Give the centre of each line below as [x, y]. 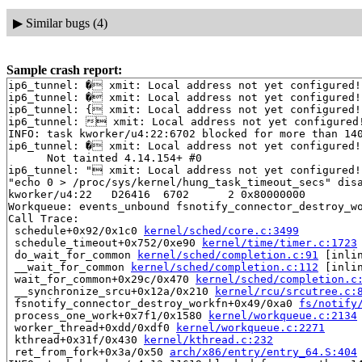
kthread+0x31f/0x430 [76, 340]
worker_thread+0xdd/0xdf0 [92, 328]
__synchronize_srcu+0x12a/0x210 [112, 292]
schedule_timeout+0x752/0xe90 [105, 243]
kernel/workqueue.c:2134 [283, 316]
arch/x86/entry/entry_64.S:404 [263, 352]
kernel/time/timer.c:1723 [280, 243]
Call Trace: [44, 219]
